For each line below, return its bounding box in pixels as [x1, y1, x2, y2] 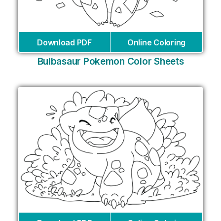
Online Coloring [127, 37, 185, 48]
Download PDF [37, 37, 92, 48]
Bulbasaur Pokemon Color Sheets [37, 56, 184, 68]
